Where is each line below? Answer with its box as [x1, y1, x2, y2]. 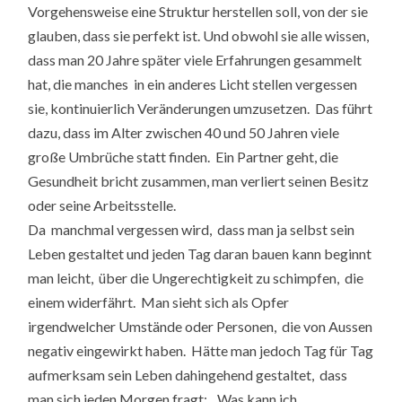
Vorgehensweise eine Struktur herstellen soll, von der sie [28, 3, 369, 21]
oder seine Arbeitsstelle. [28, 197, 177, 214]
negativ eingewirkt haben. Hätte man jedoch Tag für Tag [28, 342, 374, 360]
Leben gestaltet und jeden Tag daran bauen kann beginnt [28, 245, 372, 263]
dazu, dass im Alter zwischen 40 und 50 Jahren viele [28, 124, 340, 142]
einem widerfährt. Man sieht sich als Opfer [28, 293, 290, 311]
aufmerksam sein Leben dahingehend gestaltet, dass [28, 366, 348, 384]
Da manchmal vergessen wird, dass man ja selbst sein [28, 221, 355, 239]
